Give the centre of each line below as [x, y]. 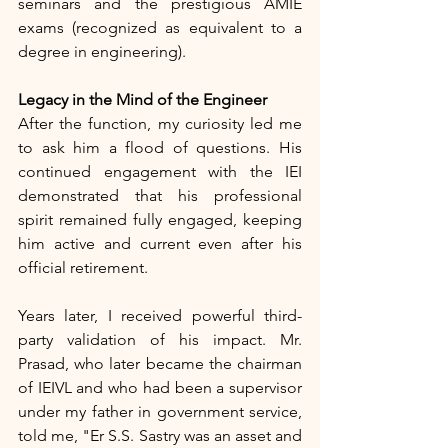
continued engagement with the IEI [160, 172]
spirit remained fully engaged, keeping [160, 220]
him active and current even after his [160, 244]
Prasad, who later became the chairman [160, 364]
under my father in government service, [160, 412]
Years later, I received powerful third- [160, 316]
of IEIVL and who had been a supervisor [160, 388]
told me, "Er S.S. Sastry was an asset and [160, 436]
